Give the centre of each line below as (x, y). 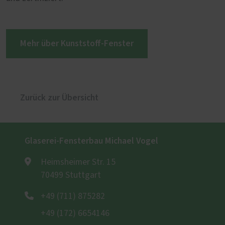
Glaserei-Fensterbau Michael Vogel (91, 141)
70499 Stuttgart (71, 176)
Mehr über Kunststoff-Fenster (77, 44)
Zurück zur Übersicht (59, 98)
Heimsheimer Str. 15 (78, 162)
